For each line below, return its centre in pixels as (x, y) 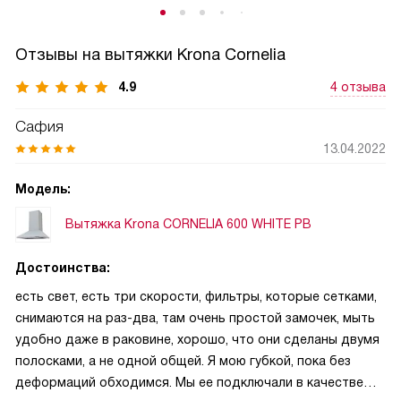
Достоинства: (63, 267)
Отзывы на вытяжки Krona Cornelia (150, 54)
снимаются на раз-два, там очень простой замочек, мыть (195, 317)
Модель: (43, 188)
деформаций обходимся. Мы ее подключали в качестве (189, 382)
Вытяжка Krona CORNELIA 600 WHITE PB (188, 224)
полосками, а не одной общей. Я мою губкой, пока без (183, 360)
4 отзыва (358, 86)
